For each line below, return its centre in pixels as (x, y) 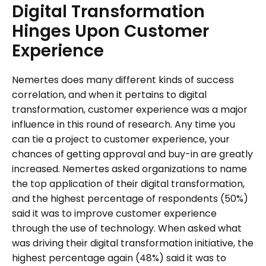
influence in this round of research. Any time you (123, 125)
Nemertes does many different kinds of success (123, 80)
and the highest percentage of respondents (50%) (130, 199)
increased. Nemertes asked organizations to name (129, 169)
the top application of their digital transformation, (128, 184)
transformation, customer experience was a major (130, 110)
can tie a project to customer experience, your (121, 140)
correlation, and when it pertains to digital (109, 95)
